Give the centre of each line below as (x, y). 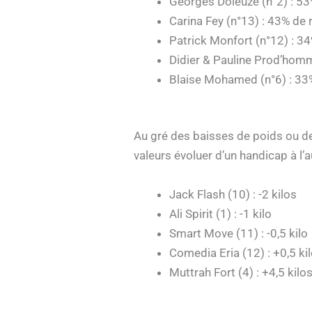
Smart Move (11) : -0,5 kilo (239, 233)
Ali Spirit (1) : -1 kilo (220, 213)
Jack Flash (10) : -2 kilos (233, 194)
